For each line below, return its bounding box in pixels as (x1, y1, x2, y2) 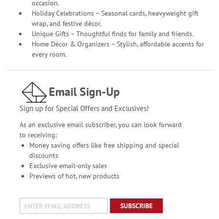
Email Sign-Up (48, 84, 120, 99)
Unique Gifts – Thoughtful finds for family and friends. (32, 29, 194, 38)
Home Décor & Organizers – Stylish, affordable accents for (32, 40, 204, 48)
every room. (32, 50, 66, 59)
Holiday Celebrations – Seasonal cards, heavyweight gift (32, 9, 198, 18)
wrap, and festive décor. (32, 19, 102, 28)
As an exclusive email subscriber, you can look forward (19, 120, 182, 129)
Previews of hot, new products (29, 172, 119, 180)
